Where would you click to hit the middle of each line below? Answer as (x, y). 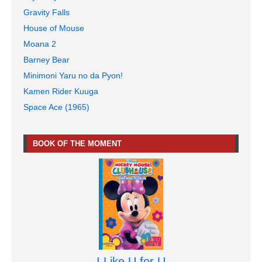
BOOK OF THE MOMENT (77, 144)
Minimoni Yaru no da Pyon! (73, 76)
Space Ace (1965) (56, 107)
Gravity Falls (46, 13)
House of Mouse (54, 28)
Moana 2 (40, 44)
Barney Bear (46, 60)
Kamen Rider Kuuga (61, 92)
